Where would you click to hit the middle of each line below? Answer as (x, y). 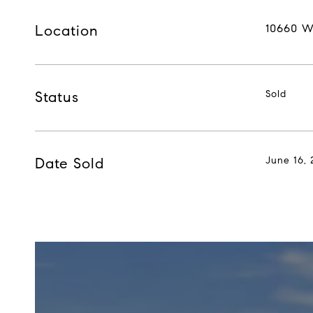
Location (67, 30)
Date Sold (70, 163)
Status (57, 97)
